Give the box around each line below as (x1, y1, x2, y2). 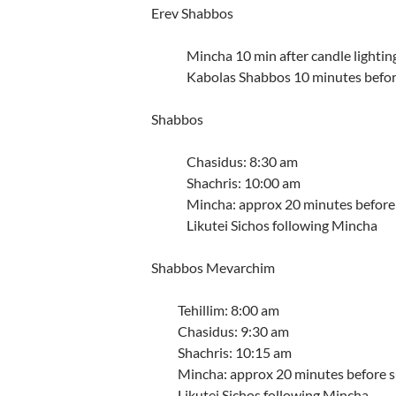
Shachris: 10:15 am (177, 344, 292, 361)
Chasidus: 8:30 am (186, 153, 298, 170)
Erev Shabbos (150, 4, 233, 21)
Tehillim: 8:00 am (177, 301, 279, 318)
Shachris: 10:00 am (186, 174, 301, 191)
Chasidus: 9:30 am (177, 323, 289, 339)
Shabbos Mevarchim (150, 259, 275, 276)
